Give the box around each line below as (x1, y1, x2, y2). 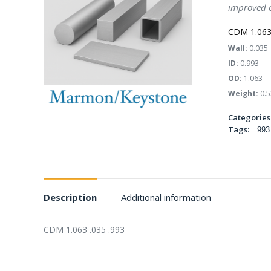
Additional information (121, 191, 211, 203)
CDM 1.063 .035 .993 (44, 224, 125, 235)
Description (44, 191, 97, 203)
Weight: (227, 88, 258, 99)
